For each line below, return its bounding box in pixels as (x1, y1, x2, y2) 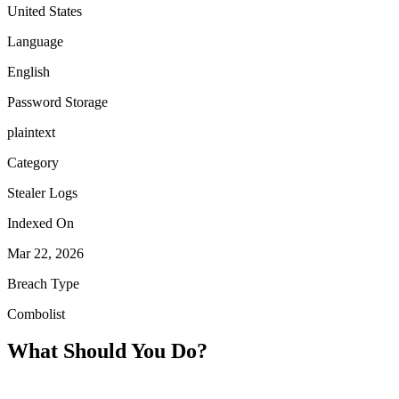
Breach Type (7, 275, 79, 291)
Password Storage (7, 94, 108, 110)
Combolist (7, 305, 65, 322)
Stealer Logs (7, 184, 77, 200)
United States (7, 3, 82, 19)
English (7, 63, 50, 79)
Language (7, 33, 63, 49)
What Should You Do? (7, 339, 208, 363)
